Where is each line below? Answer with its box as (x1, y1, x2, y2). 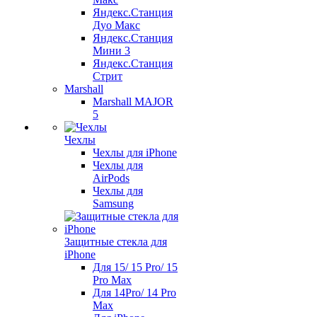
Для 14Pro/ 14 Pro (93, 287, 176, 299)
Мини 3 (93, 45, 130, 57)
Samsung (93, 197, 134, 209)
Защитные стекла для (64, 236, 167, 248)
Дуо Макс (93, 19, 140, 31)
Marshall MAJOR (93, 96, 173, 108)
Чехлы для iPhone (93, 146, 177, 158)
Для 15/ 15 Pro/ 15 (93, 261, 178, 273)
